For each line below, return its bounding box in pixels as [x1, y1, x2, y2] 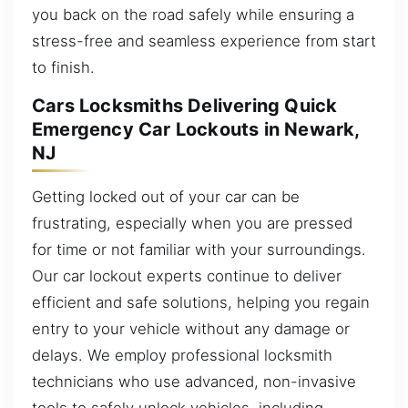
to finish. [32, 57, 95, 76]
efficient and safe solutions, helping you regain [32, 292, 370, 311]
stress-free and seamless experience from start [32, 31, 376, 50]
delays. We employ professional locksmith [32, 345, 332, 364]
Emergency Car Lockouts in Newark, [32, 118, 360, 141]
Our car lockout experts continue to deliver [32, 266, 342, 285]
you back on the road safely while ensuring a [32, 5, 354, 24]
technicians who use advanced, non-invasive [32, 372, 356, 391]
